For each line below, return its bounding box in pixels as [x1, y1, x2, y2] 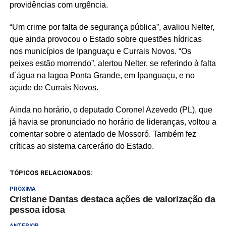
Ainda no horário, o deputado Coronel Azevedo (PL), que [9, 105, 212, 114]
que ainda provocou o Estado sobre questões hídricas [9, 34, 202, 43]
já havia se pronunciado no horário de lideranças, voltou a [9, 117, 216, 126]
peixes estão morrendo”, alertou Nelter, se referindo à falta [9, 59, 216, 68]
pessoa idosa [9, 204, 65, 215]
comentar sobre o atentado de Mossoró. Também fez [9, 129, 196, 138]
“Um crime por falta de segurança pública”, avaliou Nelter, [9, 22, 214, 31]
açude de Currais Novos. [9, 83, 98, 92]
